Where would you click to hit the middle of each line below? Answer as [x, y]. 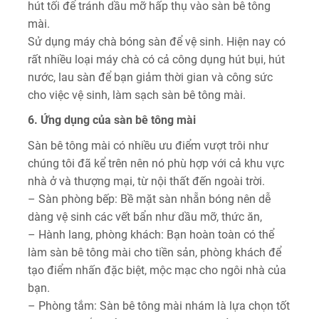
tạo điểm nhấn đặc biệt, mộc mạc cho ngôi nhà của [157, 270]
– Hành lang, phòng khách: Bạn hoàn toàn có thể [151, 234]
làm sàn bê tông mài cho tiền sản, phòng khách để [155, 252]
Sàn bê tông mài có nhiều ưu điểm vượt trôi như [148, 145]
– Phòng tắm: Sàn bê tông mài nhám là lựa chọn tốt [159, 305]
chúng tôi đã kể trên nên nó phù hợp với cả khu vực [156, 163]
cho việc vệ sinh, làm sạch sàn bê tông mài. [137, 95]
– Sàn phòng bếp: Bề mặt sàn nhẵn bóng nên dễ [149, 199]
